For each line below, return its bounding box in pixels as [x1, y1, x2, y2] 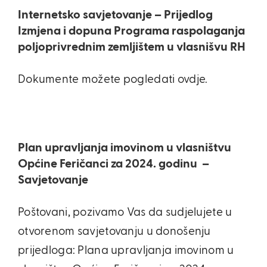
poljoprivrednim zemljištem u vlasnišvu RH [18, 41, 246, 53]
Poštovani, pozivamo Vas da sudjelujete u [18, 207, 232, 218]
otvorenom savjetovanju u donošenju [18, 226, 211, 237]
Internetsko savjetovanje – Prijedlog [18, 9, 213, 21]
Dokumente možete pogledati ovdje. [18, 74, 208, 85]
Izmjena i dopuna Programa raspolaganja [18, 25, 245, 37]
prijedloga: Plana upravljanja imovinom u [18, 245, 234, 256]
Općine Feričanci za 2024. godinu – [18, 158, 209, 170]
